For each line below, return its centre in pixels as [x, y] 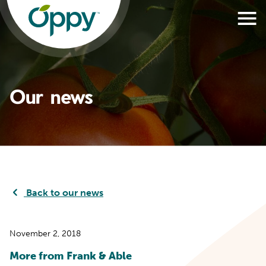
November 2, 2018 [45, 233]
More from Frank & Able [71, 256]
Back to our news [64, 192]
